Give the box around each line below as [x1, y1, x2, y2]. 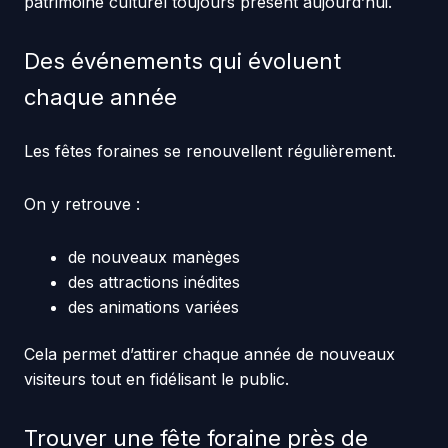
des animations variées [67, 296, 239, 317]
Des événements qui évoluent [23, 47, 341, 74]
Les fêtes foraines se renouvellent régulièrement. [23, 140, 396, 161]
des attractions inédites [67, 271, 240, 292]
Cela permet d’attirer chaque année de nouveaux [23, 343, 395, 364]
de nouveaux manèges [67, 246, 240, 267]
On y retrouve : [23, 193, 140, 214]
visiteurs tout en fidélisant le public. [23, 368, 289, 389]
